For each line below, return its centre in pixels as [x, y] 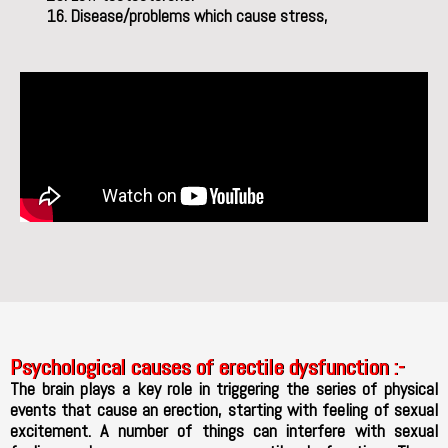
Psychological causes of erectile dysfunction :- [207, 367]
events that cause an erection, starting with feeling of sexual [224, 410]
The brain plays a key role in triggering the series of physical [224, 389]
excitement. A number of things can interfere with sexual [224, 431]
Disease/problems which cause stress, [199, 15]
